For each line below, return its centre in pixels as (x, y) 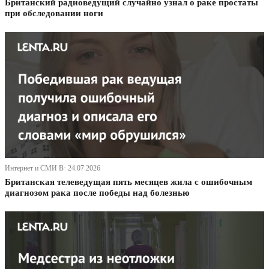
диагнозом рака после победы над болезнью (97, 193)
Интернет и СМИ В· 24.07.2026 (53, 168)
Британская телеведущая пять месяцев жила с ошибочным (128, 182)
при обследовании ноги (54, 14)
